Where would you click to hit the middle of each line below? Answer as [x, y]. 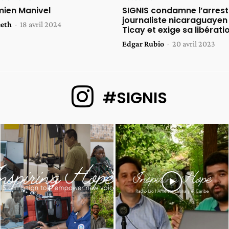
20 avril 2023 [194, 44]
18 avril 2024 [40, 25]
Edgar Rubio [143, 44]
